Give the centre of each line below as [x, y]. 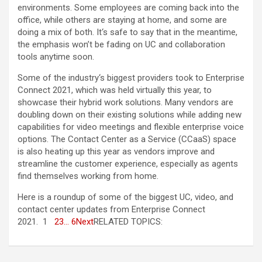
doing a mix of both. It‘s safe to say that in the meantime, [127, 32]
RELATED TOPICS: [128, 222]
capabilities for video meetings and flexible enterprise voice [131, 127]
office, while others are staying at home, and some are [122, 20]
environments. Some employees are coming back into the [128, 8]
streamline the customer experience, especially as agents [128, 164]
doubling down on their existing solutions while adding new [130, 115]
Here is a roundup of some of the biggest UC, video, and [125, 197]
